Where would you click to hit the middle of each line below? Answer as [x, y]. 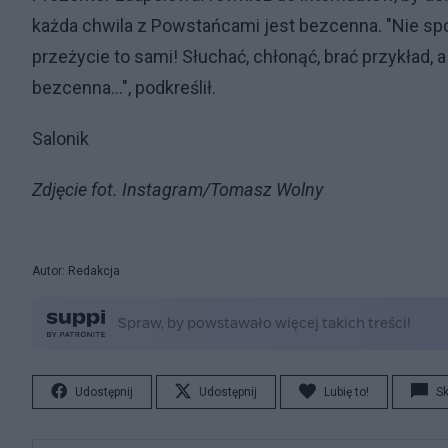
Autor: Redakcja [76, 271]
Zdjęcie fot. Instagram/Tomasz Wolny [177, 189]
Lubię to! [346, 392]
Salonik [60, 138]
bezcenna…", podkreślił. [124, 87]
